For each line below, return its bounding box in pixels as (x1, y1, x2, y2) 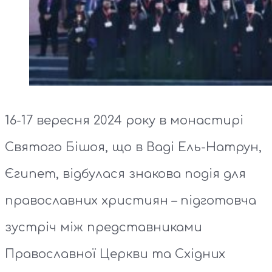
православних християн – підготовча (5, 194, 256, 208)
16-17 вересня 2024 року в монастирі (5, 114, 243, 128)
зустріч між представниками (5, 220, 202, 235)
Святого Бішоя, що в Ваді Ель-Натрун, (5, 140, 262, 155)
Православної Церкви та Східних (5, 247, 225, 262)
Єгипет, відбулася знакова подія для (5, 167, 246, 182)
